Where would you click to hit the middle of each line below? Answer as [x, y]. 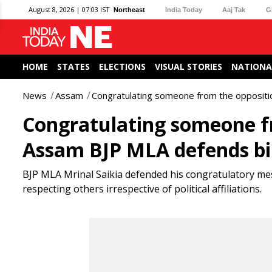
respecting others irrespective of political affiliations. [142, 189]
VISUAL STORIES [189, 66]
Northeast [129, 9]
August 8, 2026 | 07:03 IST [69, 9]
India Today [184, 9]
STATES [73, 66]
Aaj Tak [234, 9]
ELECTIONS [122, 66]
